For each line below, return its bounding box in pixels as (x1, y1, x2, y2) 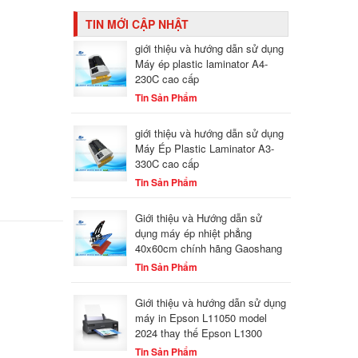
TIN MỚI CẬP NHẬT (86, 16, 189, 32)
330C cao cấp (135, 156, 200, 171)
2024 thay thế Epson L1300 (135, 325, 263, 340)
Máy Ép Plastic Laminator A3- (135, 141, 275, 156)
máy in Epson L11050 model (135, 310, 268, 325)
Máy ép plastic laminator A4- (135, 56, 268, 71)
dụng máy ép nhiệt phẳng (135, 225, 253, 241)
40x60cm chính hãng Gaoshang (135, 241, 283, 256)
